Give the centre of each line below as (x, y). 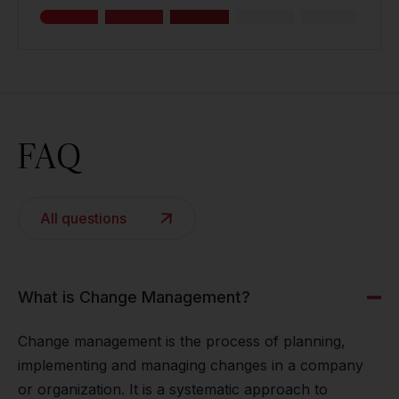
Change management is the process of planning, (182, 341)
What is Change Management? (134, 297)
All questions (83, 218)
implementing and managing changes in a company (191, 365)
